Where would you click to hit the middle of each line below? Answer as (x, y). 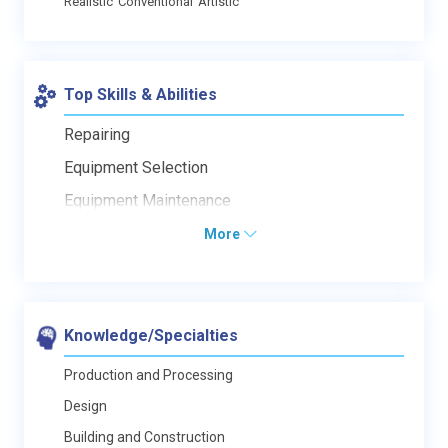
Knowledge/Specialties (151, 335)
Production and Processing (148, 374)
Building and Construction (144, 436)
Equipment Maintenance (147, 200)
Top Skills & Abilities (140, 94)
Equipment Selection (136, 167)
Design (85, 405)
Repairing (97, 134)
